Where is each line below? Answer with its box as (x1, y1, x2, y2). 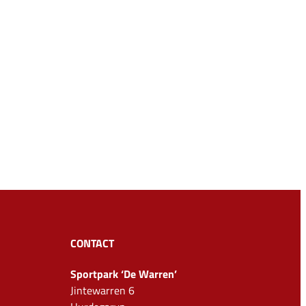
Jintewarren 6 (70, 281, 135, 298)
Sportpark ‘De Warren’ (70, 265, 177, 282)
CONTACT (70, 234, 114, 251)
